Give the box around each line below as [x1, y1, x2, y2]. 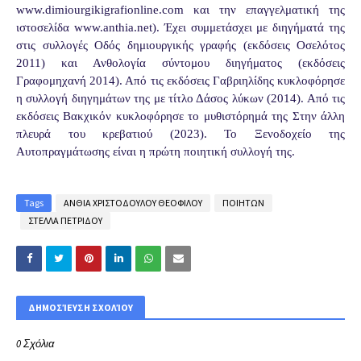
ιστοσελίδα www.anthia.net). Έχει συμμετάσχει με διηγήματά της [16, 20, 345, 34]
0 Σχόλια [16, 336, 54, 351]
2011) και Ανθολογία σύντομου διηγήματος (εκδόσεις [16, 56, 345, 69]
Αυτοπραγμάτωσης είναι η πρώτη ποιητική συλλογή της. [16, 144, 295, 158]
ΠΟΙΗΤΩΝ [222, 196, 264, 209]
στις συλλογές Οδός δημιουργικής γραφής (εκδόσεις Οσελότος [16, 38, 345, 52]
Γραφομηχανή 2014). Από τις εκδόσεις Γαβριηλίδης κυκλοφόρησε [16, 73, 345, 87]
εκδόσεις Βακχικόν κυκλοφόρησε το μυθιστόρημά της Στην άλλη [16, 109, 345, 122]
